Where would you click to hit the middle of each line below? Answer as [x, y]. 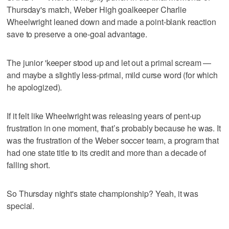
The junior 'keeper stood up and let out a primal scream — [109, 62]
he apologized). [35, 87]
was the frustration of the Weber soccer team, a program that [113, 140]
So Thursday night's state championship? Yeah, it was [103, 193]
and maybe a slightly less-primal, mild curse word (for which [112, 75]
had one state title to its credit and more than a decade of [107, 152]
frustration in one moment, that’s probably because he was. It [114, 128]
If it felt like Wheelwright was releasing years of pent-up [104, 116]
